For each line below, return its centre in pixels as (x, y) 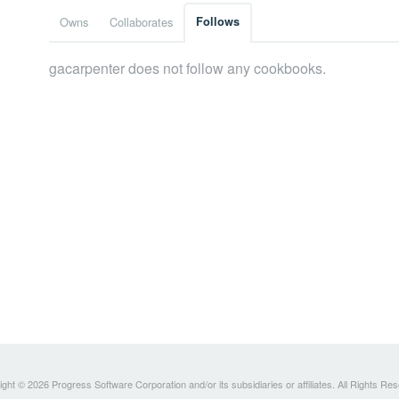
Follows (218, 22)
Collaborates (141, 22)
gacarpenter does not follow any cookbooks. (187, 69)
